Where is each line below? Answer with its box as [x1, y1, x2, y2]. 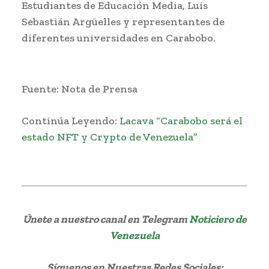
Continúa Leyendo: [22, 113, 119, 127]
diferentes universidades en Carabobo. [22, 31, 216, 44]
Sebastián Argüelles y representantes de [22, 14, 225, 28]
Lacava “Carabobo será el [119, 113, 243, 127]
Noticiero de [189, 212, 247, 226]
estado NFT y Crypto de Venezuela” [22, 130, 198, 144]
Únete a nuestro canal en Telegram [22, 212, 189, 226]
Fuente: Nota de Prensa [22, 82, 138, 95]
